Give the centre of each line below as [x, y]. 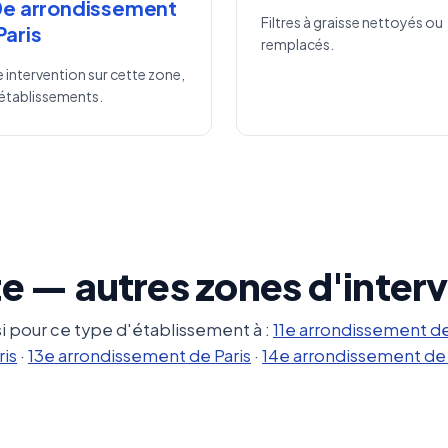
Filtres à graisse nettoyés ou [352, 22]
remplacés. [297, 44]
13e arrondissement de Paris [139, 355]
